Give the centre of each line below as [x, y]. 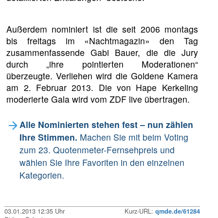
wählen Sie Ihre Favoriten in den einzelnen [102, 162]
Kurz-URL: [140, 211]
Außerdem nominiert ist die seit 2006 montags [102, 29]
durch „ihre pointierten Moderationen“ [102, 64]
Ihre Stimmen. [48, 137]
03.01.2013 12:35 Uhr [35, 211]
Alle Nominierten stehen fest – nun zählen [106, 124]
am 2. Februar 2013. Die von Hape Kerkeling [102, 88]
